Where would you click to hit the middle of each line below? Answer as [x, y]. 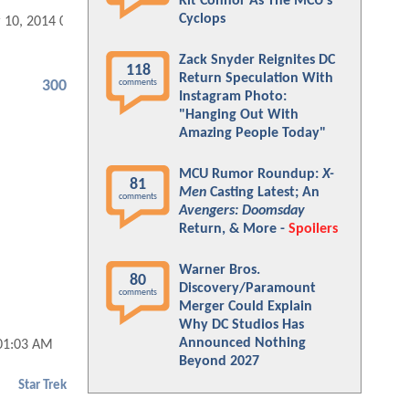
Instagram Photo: [233, 97]
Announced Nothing [242, 343]
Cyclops [202, 19]
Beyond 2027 [219, 362]
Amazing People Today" [252, 133]
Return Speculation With [256, 79]
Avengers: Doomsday [242, 211]
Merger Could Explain [246, 307]
